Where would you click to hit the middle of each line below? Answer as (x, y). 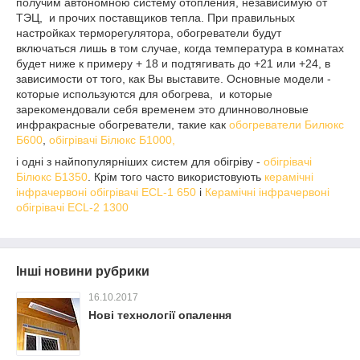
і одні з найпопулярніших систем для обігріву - (140, 162)
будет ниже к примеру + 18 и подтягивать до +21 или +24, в (173, 64)
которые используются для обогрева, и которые (144, 94)
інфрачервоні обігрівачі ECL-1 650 (106, 192)
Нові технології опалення (160, 315)
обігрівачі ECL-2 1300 (72, 208)
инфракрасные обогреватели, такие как (123, 125)
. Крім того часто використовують (176, 177)
